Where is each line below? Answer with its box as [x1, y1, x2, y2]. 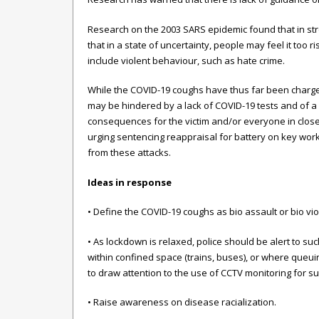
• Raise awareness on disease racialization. [88, 296, 276, 308]
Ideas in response [88, 175, 172, 189]
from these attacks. [88, 146, 171, 159]
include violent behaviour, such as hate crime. [88, 53, 285, 67]
